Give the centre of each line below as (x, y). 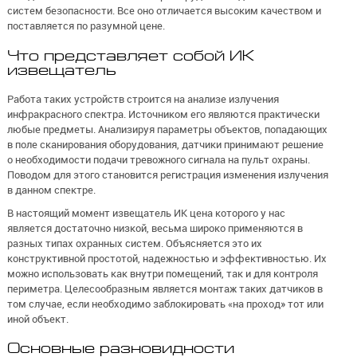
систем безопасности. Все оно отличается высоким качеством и (164, 11)
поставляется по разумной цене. (86, 26)
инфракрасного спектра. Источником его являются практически (163, 114)
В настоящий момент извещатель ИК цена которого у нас (146, 212)
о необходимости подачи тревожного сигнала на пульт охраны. (158, 160)
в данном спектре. (51, 190)
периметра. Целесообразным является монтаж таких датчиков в (165, 288)
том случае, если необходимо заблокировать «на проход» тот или (165, 303)
